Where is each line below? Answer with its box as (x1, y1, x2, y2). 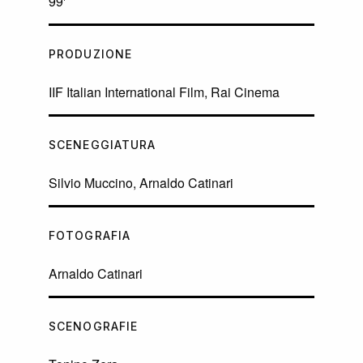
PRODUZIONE (49, 47, 133, 62)
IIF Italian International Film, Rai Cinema (49, 83, 280, 102)
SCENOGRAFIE (49, 319, 139, 334)
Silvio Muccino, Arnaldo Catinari (49, 173, 233, 193)
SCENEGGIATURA (49, 138, 156, 152)
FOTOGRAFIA (49, 228, 131, 243)
